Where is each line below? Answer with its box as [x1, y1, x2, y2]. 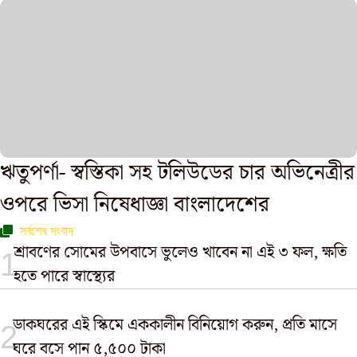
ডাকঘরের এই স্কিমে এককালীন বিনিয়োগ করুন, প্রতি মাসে [12, 312, 337, 338]
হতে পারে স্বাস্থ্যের [14, 264, 116, 289]
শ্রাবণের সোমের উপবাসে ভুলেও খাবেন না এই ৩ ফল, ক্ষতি [14, 240, 347, 265]
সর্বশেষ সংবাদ [20, 224, 73, 237]
